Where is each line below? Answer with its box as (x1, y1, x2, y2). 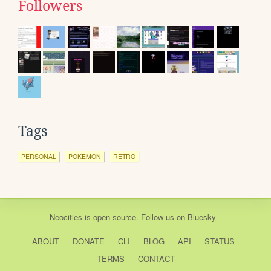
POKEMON (68, 152, 101, 162)
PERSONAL (21, 152, 56, 162)
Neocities (49, 211, 82, 223)
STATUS (204, 235, 235, 247)
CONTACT (137, 253, 175, 265)
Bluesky (187, 211, 216, 223)
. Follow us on (135, 211, 188, 223)
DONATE (72, 235, 105, 247)
